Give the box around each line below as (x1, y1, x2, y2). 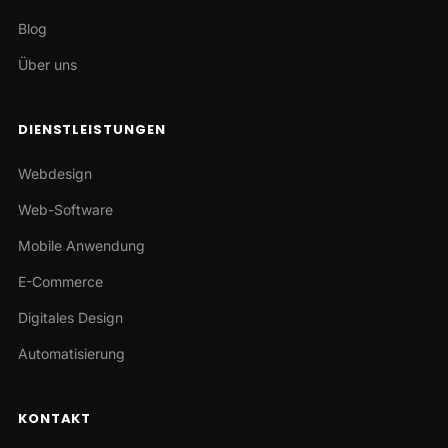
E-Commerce (17, 273, 103, 291)
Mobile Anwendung (17, 237, 145, 255)
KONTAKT (17, 409, 92, 429)
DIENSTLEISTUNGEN (17, 120, 166, 140)
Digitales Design (17, 309, 123, 327)
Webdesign (17, 165, 92, 183)
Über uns (17, 56, 77, 74)
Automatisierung (17, 345, 125, 363)
